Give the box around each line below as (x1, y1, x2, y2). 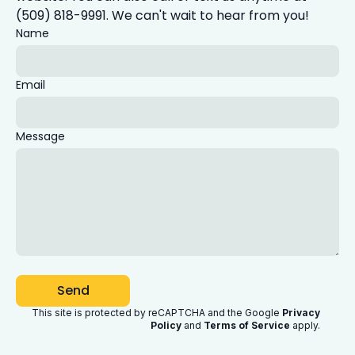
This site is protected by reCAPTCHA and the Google (32, 307, 280, 319)
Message (16, 128, 65, 144)
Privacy (282, 307, 320, 319)
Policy (151, 319, 181, 331)
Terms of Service (204, 319, 290, 331)
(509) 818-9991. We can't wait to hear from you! (16, 6, 309, 25)
